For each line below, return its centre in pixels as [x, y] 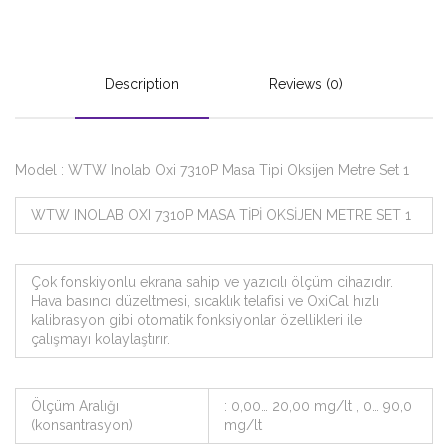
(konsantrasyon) [82, 424]
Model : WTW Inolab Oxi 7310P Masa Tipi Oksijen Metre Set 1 [212, 169]
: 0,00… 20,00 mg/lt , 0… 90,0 [318, 405]
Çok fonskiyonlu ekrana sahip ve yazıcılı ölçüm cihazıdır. [212, 281]
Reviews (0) [306, 83]
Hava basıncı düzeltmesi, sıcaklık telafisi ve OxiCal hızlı [205, 300]
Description [142, 83]
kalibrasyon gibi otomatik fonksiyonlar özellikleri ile [196, 319]
